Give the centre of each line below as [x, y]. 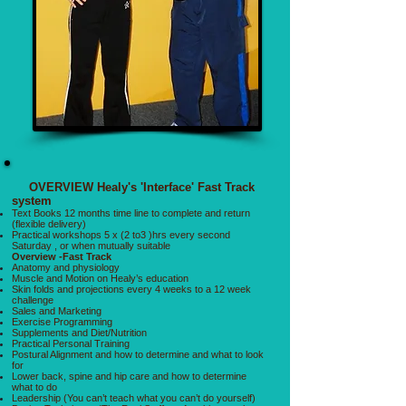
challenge [33, 300]
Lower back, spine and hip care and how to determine [129, 376]
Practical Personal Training [72, 343]
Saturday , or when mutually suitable [91, 245]
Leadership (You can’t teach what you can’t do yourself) [134, 397]
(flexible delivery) [49, 223]
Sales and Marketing [58, 310]
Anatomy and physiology [66, 267]
